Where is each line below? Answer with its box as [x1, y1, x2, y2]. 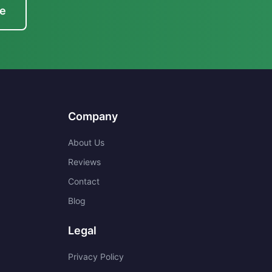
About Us [68, 137, 104, 148]
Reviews [68, 157, 101, 167]
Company [68, 110, 118, 123]
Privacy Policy [68, 251, 124, 262]
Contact [68, 176, 100, 186]
